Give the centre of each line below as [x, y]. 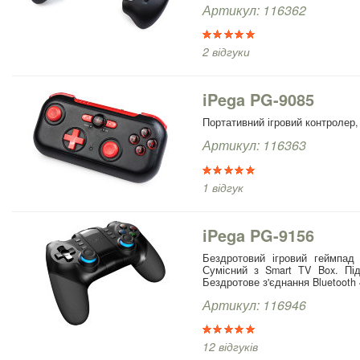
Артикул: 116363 [254, 145]
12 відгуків [230, 346]
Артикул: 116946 [254, 305]
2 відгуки [226, 51]
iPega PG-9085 [258, 99]
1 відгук [223, 187]
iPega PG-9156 [258, 235]
